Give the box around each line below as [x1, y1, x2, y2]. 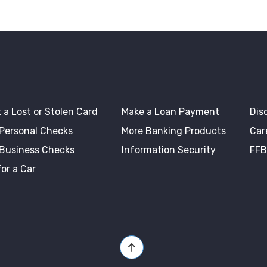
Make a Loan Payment [122, 106, 219, 118]
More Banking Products [122, 125, 226, 137]
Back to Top [119, 235, 169, 248]
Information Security [122, 144, 216, 156]
